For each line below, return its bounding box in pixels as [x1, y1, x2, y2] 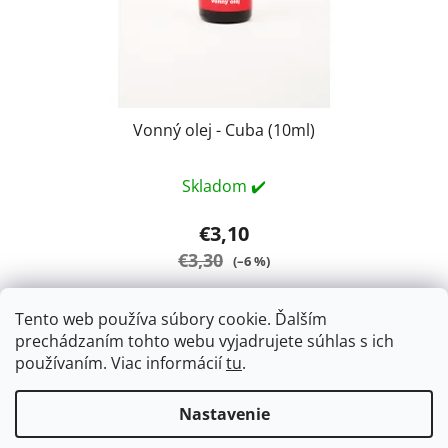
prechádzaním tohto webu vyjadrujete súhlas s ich [15, 330, 394, 352]
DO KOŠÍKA [245, 310, 335, 333]
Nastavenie [178, 403, 270, 425]
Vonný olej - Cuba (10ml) [133, 119, 315, 142]
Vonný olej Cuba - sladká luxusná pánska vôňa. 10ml [29, 371, 419, 394]
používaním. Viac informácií [15, 352, 226, 374]
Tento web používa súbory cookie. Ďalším [15, 308, 327, 330]
